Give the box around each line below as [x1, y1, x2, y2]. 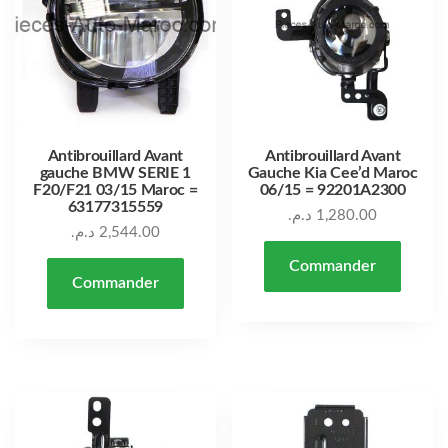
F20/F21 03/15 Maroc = [33, 181, 198, 198]
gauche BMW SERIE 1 [39, 164, 191, 181]
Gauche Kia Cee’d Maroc [247, 164, 418, 181]
